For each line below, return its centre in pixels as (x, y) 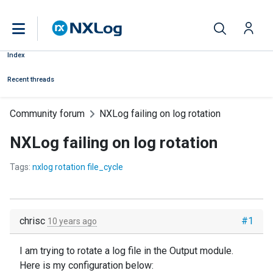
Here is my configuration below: (87, 265)
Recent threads (31, 80)
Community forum (47, 114)
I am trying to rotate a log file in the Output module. (126, 251)
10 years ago (72, 221)
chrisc (34, 221)
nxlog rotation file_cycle (78, 167)
